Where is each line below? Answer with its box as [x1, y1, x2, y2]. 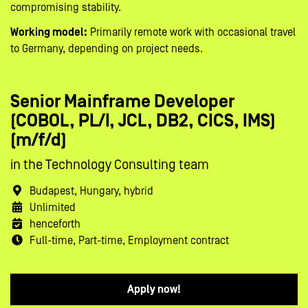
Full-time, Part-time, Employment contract [27, 234, 229, 247]
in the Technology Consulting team [10, 157, 209, 173]
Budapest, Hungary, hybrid [27, 185, 153, 198]
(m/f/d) [10, 130, 67, 151]
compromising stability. [10, 1, 121, 14]
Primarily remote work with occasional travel [87, 26, 296, 39]
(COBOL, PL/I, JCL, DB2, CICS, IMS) [10, 111, 276, 132]
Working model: [10, 26, 87, 39]
